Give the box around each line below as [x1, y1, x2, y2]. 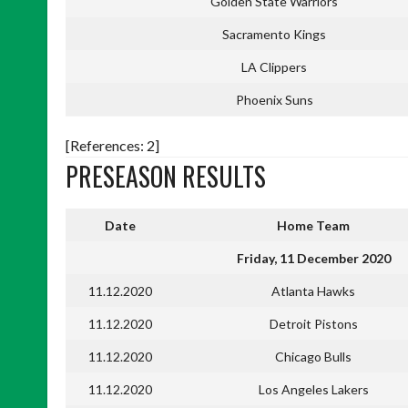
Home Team [277, 217, 350, 233]
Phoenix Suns [235, 91, 313, 107]
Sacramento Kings [222, 25, 326, 42]
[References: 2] [66, 136, 159, 154]
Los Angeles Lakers [258, 381, 369, 397]
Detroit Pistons [269, 315, 358, 331]
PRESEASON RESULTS [66, 157, 266, 195]
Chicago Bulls [275, 348, 352, 364]
